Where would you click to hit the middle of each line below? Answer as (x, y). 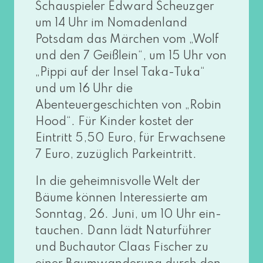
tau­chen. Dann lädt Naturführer (123, 232)
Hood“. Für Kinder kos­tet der (114, 122)
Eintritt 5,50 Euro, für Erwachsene (130, 139)
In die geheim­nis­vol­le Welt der (117, 182)
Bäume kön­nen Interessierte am (121, 199)
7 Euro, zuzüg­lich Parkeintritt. (116, 155)
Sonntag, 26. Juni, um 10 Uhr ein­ (128, 215)
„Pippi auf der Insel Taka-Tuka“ (120, 73)
